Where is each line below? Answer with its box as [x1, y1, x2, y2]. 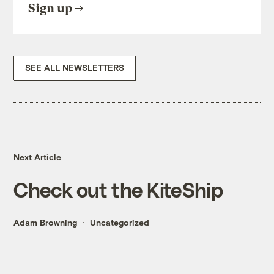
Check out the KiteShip [13, 177, 223, 202]
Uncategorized [90, 217, 150, 228]
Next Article [13, 152, 62, 163]
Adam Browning [13, 217, 78, 228]
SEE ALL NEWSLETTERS [25, 62, 125, 73]
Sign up [28, 1, 73, 16]
